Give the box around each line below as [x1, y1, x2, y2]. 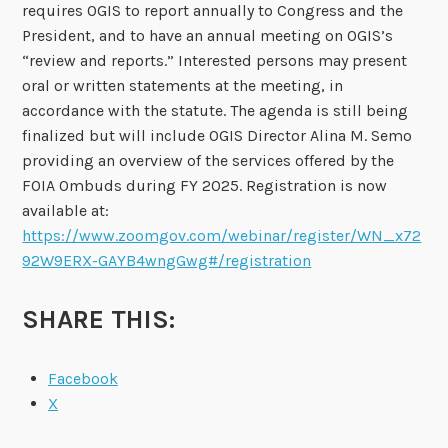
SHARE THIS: [22, 303, 176, 335]
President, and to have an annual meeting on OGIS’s [22, 25, 394, 45]
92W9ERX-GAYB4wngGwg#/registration [22, 250, 312, 270]
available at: [22, 200, 110, 220]
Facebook [47, 368, 118, 388]
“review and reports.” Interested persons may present [22, 50, 408, 70]
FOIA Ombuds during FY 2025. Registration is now [22, 175, 388, 195]
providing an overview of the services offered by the [22, 150, 395, 170]
